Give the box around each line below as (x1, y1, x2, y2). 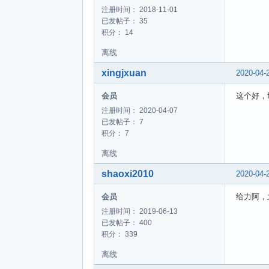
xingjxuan (101, 68, 147, 79)
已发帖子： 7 (101, 118, 144, 127)
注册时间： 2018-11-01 (101, 5, 178, 14)
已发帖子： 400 (101, 219, 152, 228)
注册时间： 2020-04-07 (101, 106, 178, 115)
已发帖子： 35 (101, 17, 148, 26)
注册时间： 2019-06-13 (101, 207, 178, 216)
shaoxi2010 (101, 169, 154, 180)
